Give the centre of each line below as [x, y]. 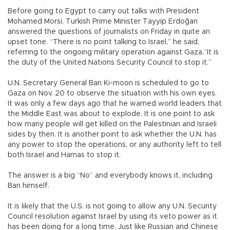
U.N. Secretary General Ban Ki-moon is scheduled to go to [108, 83]
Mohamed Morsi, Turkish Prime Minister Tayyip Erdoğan [103, 22]
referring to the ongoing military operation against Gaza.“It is [113, 53]
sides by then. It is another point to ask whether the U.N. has [112, 135]
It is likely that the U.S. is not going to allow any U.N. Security [112, 207]
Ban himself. [28, 186]
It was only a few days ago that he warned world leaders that [115, 104]
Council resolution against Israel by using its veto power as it [112, 217]
